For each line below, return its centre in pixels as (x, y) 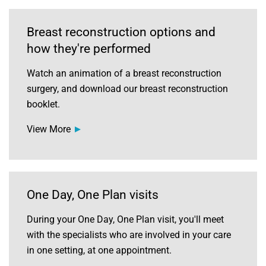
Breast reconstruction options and (121, 32)
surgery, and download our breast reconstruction (127, 89)
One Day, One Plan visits (93, 195)
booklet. (43, 104)
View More (49, 129)
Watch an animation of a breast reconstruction (124, 73)
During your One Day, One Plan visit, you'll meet (125, 219)
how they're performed (89, 49)
